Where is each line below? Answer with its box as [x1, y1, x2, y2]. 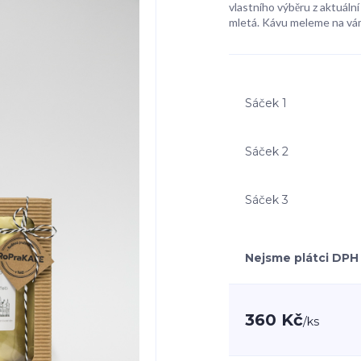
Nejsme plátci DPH [245, 251, 359, 265]
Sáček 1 [245, 95, 287, 110]
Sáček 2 [245, 143, 288, 159]
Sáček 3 [245, 192, 288, 207]
